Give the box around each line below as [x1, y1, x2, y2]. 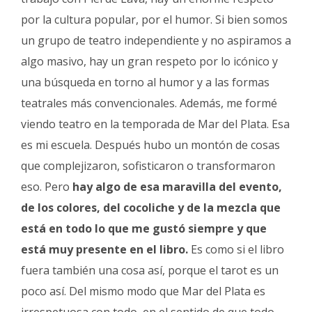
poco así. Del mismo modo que [21, 283, 182, 299]
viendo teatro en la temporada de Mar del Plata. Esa [21, 116, 290, 132]
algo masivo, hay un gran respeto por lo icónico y [21, 53, 278, 69]
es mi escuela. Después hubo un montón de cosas [21, 136, 280, 153]
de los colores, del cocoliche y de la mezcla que [21, 199, 281, 215]
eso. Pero [21, 178, 72, 194]
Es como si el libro [188, 241, 284, 257]
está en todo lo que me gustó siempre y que [21, 220, 267, 236]
